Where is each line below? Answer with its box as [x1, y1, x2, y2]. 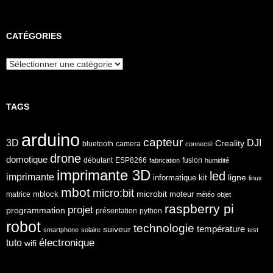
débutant [83, 155, 113, 165]
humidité [205, 156, 229, 164]
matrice [6, 190, 30, 199]
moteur [169, 190, 194, 199]
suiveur [103, 224, 131, 234]
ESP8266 [115, 155, 147, 165]
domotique [6, 154, 48, 165]
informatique [153, 172, 196, 182]
